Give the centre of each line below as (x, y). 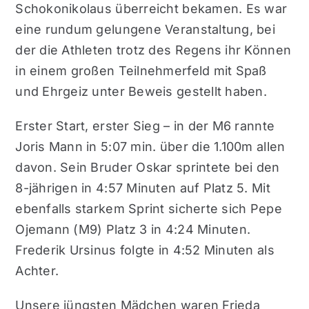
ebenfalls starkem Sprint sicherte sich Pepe (149, 209)
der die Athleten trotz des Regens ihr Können (153, 50)
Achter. (37, 271)
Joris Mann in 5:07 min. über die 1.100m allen (150, 147)
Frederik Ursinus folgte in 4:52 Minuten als (145, 250)
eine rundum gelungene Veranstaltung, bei (146, 29)
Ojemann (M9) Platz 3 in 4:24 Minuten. (133, 229)
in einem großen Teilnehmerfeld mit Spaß (141, 71)
